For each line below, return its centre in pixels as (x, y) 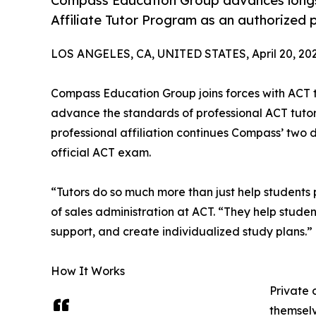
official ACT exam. (101, 152)
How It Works (88, 271)
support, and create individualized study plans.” (182, 231)
